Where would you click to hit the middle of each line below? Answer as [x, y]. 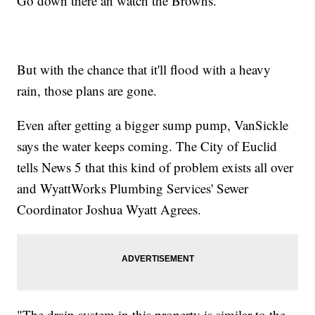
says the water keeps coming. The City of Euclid [147, 146]
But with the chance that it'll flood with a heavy [144, 69]
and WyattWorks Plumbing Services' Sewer [133, 188]
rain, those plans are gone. [87, 90]
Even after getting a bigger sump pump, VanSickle [153, 124]
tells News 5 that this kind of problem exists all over [155, 167]
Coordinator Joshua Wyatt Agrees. [109, 209]
